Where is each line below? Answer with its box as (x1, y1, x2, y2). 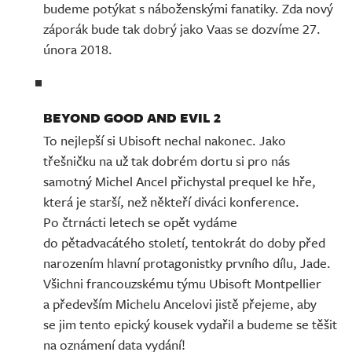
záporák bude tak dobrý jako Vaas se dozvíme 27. (43, 18, 321, 38)
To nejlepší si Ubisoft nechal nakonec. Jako (43, 130, 286, 150)
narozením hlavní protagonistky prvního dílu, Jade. (43, 252, 331, 273)
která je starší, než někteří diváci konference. (43, 191, 299, 211)
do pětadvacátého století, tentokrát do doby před (43, 232, 325, 252)
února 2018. (43, 38, 112, 59)
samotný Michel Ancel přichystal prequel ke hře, (43, 170, 316, 191)
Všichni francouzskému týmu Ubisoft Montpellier (43, 273, 321, 293)
